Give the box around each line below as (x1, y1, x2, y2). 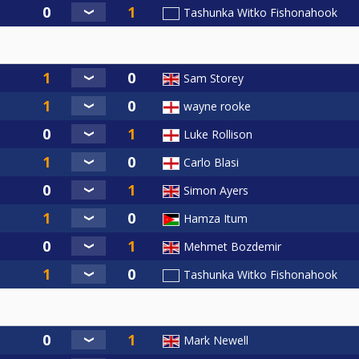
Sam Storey (184, 71, 244, 87)
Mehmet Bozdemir (184, 239, 281, 255)
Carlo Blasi (184, 155, 239, 171)
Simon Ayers (184, 183, 248, 199)
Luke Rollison (184, 127, 252, 143)
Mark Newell (184, 333, 248, 349)
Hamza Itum (184, 211, 248, 227)
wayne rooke (184, 99, 251, 115)
